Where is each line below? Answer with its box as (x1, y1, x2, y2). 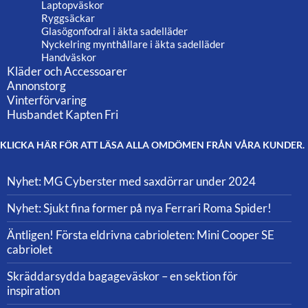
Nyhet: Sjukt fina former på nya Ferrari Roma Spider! (7, 201, 272, 216)
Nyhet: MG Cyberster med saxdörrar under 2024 (7, 174, 256, 189)
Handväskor (41, 51, 96, 64)
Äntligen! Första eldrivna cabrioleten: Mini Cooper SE (7, 228, 274, 243)
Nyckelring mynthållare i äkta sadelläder (41, 38, 225, 51)
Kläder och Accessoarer (7, 64, 127, 79)
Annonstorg (7, 78, 66, 93)
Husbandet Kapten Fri (7, 107, 118, 122)
